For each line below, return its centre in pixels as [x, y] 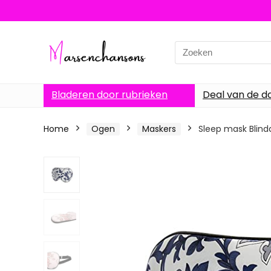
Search [190, 47]
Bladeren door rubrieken [109, 95]
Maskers [159, 129]
